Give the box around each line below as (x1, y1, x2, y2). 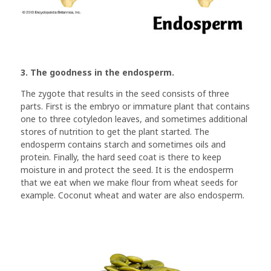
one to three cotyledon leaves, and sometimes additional (21, 113, 247, 125)
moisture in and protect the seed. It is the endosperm (21, 163, 233, 175)
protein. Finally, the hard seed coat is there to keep (21, 151, 221, 163)
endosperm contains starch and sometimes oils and (21, 138, 226, 150)
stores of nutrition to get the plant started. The (21, 125, 209, 137)
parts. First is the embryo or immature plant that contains (21, 100, 250, 112)
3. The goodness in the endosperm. (21, 66, 174, 78)
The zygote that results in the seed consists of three (21, 87, 229, 99)
